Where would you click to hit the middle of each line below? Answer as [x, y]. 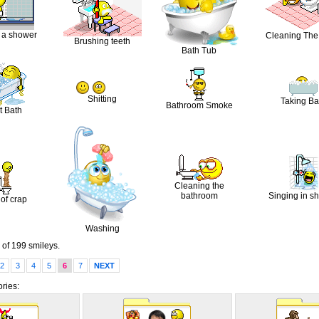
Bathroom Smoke [199, 105]
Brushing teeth [102, 41]
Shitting [102, 99]
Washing [102, 228]
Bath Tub [199, 50]
